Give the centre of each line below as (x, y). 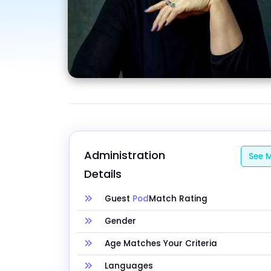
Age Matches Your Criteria (161, 244)
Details (103, 174)
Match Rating (178, 199)
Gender (120, 221)
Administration (125, 155)
